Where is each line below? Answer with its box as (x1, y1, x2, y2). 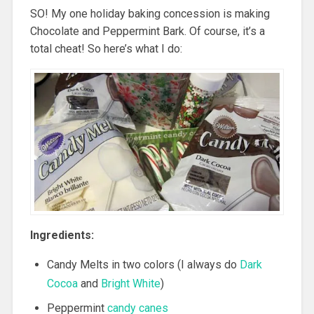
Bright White (100, 276, 161, 290)
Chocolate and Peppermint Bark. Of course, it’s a (29, 24, 265, 38)
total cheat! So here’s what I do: (29, 41, 182, 55)
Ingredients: (29, 228, 94, 242)
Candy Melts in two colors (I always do (46, 257, 240, 271)
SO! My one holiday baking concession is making (29, 6, 270, 20)
